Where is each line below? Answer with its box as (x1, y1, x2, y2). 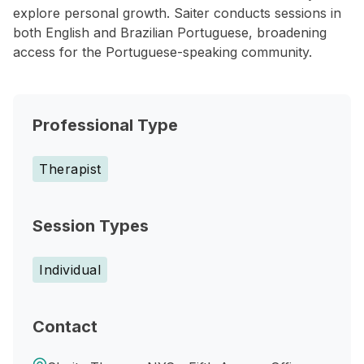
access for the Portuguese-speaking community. (13, 44, 312, 60)
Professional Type (32, 115, 178, 135)
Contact (32, 317, 97, 336)
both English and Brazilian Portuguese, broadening (13, 24, 327, 41)
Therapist (39, 161, 102, 177)
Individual (39, 262, 101, 278)
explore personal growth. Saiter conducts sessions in (13, 5, 341, 21)
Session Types (32, 216, 149, 236)
